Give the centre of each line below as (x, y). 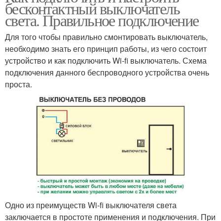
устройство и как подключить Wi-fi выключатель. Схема (106, 61)
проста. (18, 84)
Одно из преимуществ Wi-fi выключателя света (91, 205)
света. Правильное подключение (102, 20)
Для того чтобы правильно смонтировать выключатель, (106, 37)
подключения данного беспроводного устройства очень (107, 73)
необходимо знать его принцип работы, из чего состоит (106, 49)
